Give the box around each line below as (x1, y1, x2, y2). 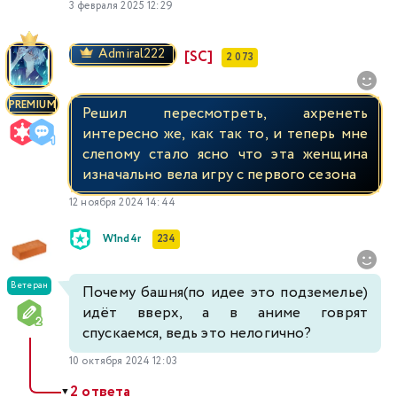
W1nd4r (103, 230, 141, 246)
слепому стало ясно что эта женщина (82, 144, 368, 167)
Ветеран (11, 279, 48, 293)
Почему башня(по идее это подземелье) (82, 282, 368, 305)
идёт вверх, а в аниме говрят (82, 302, 368, 325)
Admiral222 (98, 44, 166, 65)
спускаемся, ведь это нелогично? (82, 323, 312, 346)
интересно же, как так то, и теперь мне (82, 123, 368, 146)
